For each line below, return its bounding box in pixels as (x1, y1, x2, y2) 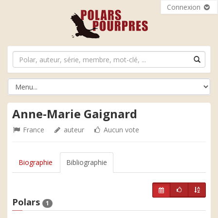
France (21, 125, 44, 134)
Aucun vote (102, 125, 139, 134)
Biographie (18, 158, 53, 167)
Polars (12, 196, 42, 208)
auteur (62, 125, 84, 134)
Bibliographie (66, 158, 107, 167)
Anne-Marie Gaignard (12, 106, 137, 122)
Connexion (167, 2, 202, 12)
